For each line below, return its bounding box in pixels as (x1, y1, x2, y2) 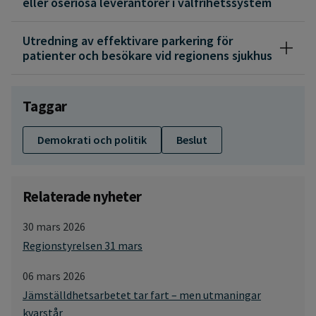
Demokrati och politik (37, 132, 147, 147)
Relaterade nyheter (23, 186, 142, 206)
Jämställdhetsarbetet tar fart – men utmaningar (23, 287, 261, 302)
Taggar (23, 96, 67, 116)
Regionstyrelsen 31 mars (23, 238, 142, 253)
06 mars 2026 (23, 268, 85, 283)
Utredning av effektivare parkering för (23, 32, 233, 49)
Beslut (176, 132, 207, 147)
